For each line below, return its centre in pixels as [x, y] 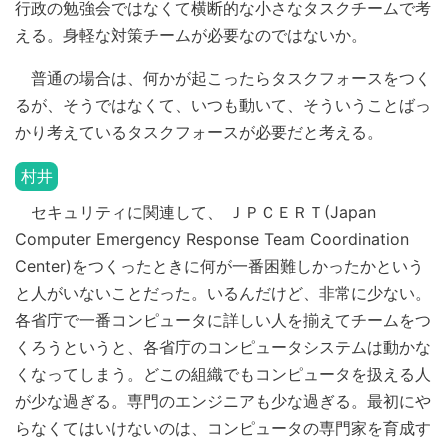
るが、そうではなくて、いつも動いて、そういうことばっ [223, 104]
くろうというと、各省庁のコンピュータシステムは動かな [223, 346]
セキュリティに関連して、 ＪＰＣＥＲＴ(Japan [195, 211]
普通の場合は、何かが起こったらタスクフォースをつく [223, 77]
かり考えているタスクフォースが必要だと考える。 [199, 131]
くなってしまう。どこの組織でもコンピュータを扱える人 [223, 373]
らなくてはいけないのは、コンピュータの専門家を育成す [223, 427]
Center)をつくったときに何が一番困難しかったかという [219, 265]
